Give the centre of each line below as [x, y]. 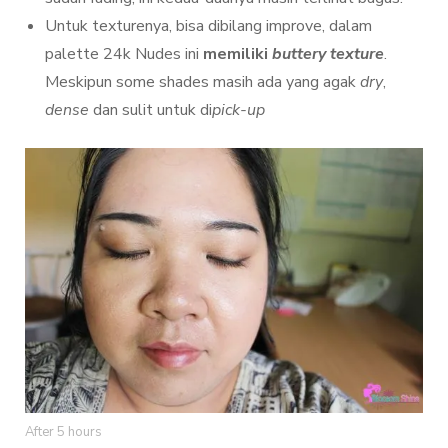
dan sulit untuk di [150, 109]
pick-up [238, 109]
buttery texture [328, 53]
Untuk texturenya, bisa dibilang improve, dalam [208, 25]
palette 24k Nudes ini [122, 53]
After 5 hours [63, 432]
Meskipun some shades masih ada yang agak [202, 81]
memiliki [235, 53]
